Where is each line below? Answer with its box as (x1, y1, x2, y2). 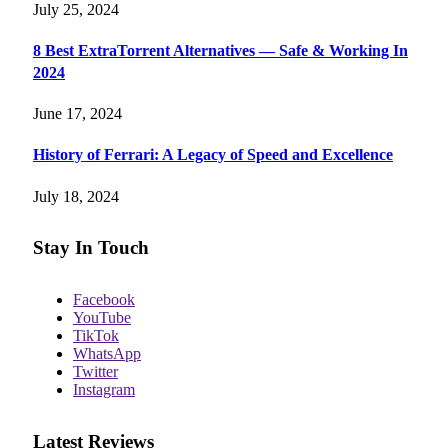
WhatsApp (73, 345, 141, 363)
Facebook (73, 291, 135, 309)
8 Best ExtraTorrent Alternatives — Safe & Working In (33, 41, 408, 59)
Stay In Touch (33, 237, 149, 259)
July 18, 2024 (33, 187, 119, 205)
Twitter (73, 363, 118, 381)
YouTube (73, 309, 131, 327)
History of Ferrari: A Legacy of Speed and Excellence (33, 146, 393, 164)
